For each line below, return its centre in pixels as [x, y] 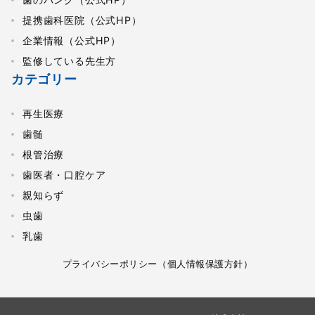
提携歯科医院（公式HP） [82, 20]
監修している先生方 [70, 61]
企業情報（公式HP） [72, 41]
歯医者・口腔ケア [64, 175]
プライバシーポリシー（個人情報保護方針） [157, 264]
